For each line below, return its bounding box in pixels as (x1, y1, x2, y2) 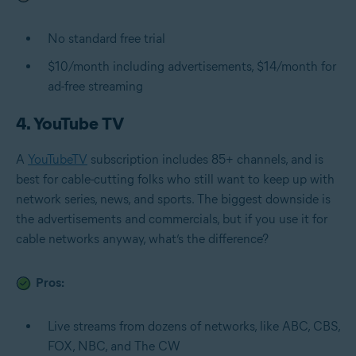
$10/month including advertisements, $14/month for (48, 58, 336, 74)
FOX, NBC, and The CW (48, 338, 180, 354)
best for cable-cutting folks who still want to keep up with (16, 171, 335, 187)
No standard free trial (48, 30, 165, 46)
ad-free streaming (48, 78, 143, 94)
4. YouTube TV (16, 112, 124, 134)
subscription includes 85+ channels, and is (87, 151, 323, 167)
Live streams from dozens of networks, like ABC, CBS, (48, 318, 340, 334)
